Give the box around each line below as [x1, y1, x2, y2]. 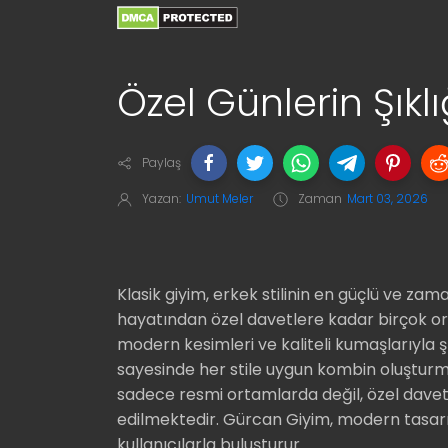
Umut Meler [186, 189, 253, 207]
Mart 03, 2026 [347, 189, 428, 207]
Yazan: [142, 189, 181, 207]
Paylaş [142, 153, 181, 171]
